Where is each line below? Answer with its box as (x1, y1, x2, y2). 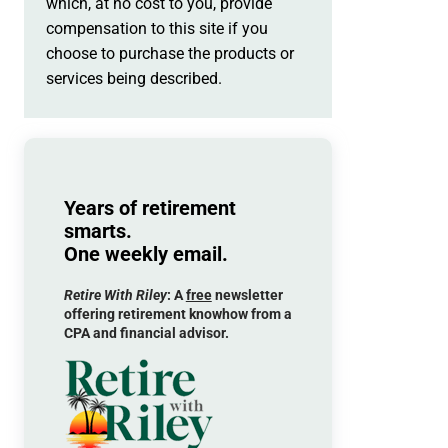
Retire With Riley (63, 287, 167, 304)
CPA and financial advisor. (63, 325, 229, 342)
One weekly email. (63, 243, 228, 267)
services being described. (45, 68, 222, 88)
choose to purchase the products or (45, 43, 294, 63)
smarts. (63, 220, 132, 244)
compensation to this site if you (45, 18, 268, 38)
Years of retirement (63, 197, 236, 221)
